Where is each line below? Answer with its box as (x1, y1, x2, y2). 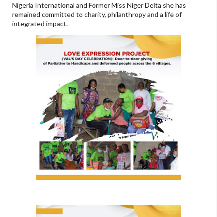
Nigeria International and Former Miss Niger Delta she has (12, 1, 186, 10)
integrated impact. (12, 19, 68, 28)
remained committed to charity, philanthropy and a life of (12, 10, 182, 19)
